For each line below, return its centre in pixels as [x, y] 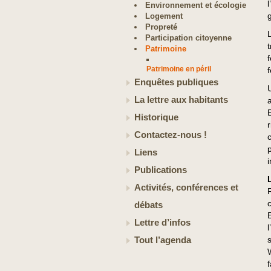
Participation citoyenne [189, 38]
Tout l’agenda [163, 240]
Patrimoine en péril [179, 69]
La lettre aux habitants [181, 100]
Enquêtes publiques [176, 82]
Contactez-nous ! [171, 135]
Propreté [162, 27]
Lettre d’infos [162, 223]
